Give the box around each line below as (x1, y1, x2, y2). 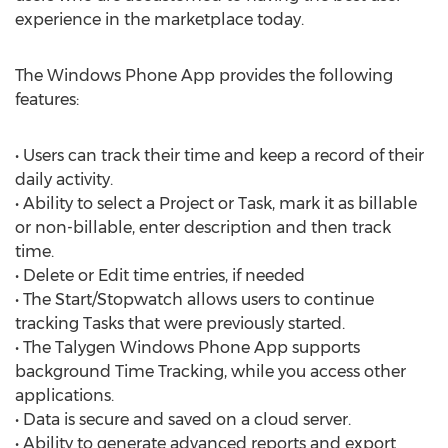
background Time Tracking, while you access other (15, 362, 406, 381)
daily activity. (15, 170, 113, 189)
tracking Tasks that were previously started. (15, 314, 345, 333)
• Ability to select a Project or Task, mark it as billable (15, 194, 417, 213)
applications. (15, 386, 114, 405)
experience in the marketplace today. (15, 10, 304, 29)
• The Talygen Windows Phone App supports (15, 338, 360, 357)
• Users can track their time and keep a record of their (15, 146, 424, 165)
